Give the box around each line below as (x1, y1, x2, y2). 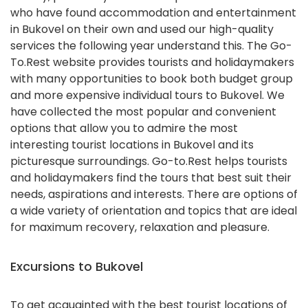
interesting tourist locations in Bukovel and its (10, 136, 254, 153)
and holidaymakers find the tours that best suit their (10, 169, 291, 186)
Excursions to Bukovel (10, 257, 143, 275)
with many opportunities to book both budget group (10, 70, 293, 87)
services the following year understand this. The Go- (10, 37, 292, 54)
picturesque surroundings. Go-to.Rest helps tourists (10, 153, 287, 169)
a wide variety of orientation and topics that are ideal (10, 202, 297, 219)
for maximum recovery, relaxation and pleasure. (10, 219, 269, 235)
